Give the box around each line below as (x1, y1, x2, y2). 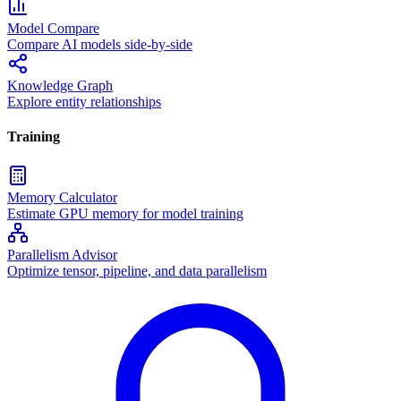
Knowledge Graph (7, 78, 113, 94)
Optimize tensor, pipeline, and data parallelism (7, 262, 267, 278)
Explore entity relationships (7, 94, 161, 110)
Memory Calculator (7, 189, 117, 205)
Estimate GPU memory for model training (7, 205, 243, 221)
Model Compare (7, 21, 99, 37)
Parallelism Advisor (7, 246, 117, 262)
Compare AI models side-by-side (7, 37, 192, 53)
